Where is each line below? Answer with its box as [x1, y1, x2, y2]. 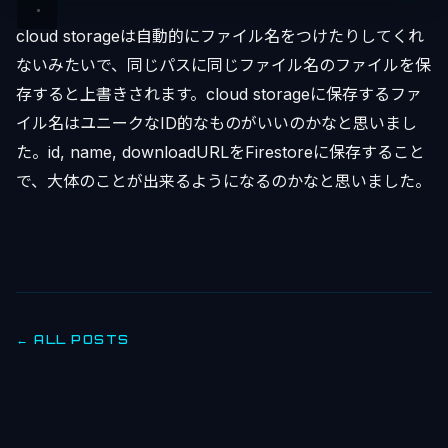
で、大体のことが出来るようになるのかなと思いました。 [16, 171, 431, 192]
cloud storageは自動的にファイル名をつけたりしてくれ [16, 26, 424, 47]
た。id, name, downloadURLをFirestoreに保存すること [16, 142, 425, 163]
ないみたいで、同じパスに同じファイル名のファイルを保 [16, 55, 431, 76]
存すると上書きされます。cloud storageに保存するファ [16, 84, 422, 105]
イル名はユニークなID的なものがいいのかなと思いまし [16, 113, 417, 134]
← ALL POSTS [16, 332, 130, 348]
